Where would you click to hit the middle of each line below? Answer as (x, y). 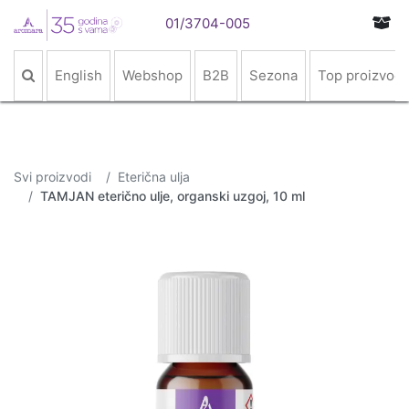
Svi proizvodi (52, 177)
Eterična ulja (154, 177)
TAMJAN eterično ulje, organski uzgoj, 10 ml (173, 196)
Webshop (152, 75)
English (79, 75)
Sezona (273, 75)
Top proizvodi (362, 75)
